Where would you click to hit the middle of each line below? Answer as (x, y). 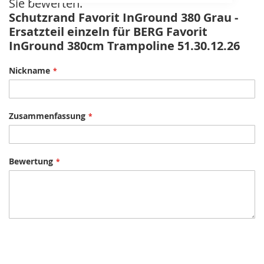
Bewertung (31, 161)
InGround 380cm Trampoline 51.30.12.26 (124, 46)
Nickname (29, 70)
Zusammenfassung (47, 116)
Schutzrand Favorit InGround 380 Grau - (123, 17)
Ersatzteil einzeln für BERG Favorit (108, 32)
